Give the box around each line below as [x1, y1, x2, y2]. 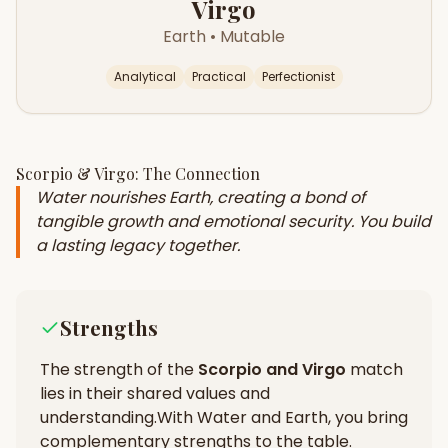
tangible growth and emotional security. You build [36, 210, 431, 233]
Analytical [113, 68, 176, 85]
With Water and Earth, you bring [157, 406, 408, 429]
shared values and [127, 382, 270, 405]
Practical [191, 68, 246, 85]
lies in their [40, 382, 127, 405]
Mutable [220, 25, 285, 48]
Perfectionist [261, 68, 335, 85]
